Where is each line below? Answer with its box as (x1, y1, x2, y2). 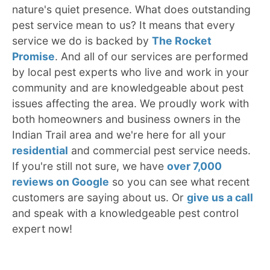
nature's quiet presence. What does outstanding (12, 2, 251, 16)
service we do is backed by (12, 34, 152, 47)
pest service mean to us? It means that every (12, 18, 235, 31)
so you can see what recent (109, 175, 250, 188)
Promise (12, 49, 55, 63)
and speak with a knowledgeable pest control (12, 206, 239, 219)
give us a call (187, 190, 253, 204)
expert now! (12, 222, 72, 235)
